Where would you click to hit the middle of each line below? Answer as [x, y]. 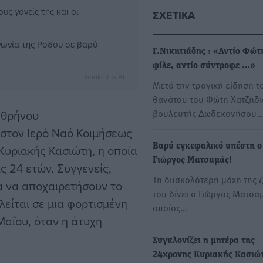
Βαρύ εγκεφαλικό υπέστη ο [207, 146]
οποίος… [170, 208]
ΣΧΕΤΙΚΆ [174, 16]
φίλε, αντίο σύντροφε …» [204, 66]
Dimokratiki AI [103, 77]
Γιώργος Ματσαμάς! [192, 161]
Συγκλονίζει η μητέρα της [204, 241]
